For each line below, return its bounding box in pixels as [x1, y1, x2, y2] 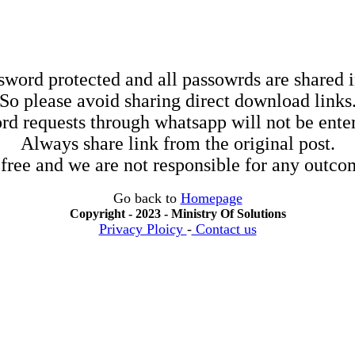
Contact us [191, 221, 257, 237]
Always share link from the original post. [20, 133, 335, 154]
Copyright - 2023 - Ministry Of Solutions [69, 207, 286, 220]
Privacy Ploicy [98, 221, 187, 237]
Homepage [180, 190, 242, 206]
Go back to [113, 190, 181, 206]
